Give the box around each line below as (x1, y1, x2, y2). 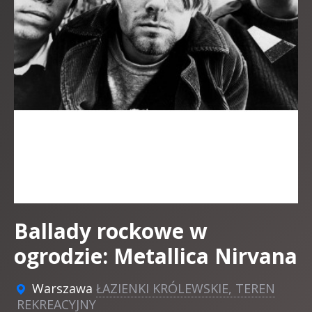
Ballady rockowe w (14, 217, 208, 246)
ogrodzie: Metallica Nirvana (14, 242, 297, 271)
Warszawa (32, 280, 93, 297)
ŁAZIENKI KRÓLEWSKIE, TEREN (96, 280, 275, 297)
